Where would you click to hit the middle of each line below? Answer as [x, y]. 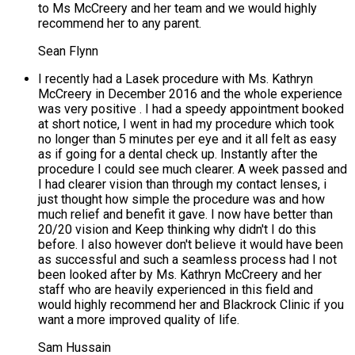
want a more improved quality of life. [139, 320]
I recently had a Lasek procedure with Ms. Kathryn [176, 79]
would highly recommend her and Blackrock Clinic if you [191, 305]
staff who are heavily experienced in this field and [176, 290]
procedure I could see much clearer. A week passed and [193, 170]
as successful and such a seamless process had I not [187, 260]
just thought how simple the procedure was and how [181, 200]
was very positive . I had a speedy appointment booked [191, 109]
